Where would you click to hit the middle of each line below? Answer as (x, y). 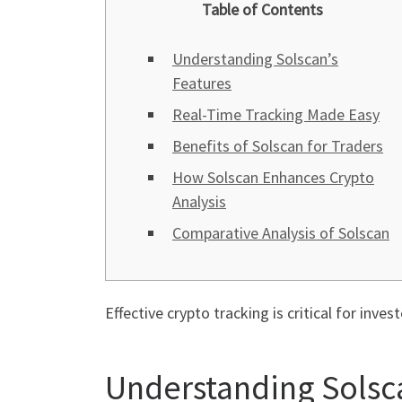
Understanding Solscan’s (255, 59)
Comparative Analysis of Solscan (281, 233)
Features (202, 83)
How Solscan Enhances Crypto (273, 177)
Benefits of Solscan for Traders (278, 146)
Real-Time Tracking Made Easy (276, 114)
